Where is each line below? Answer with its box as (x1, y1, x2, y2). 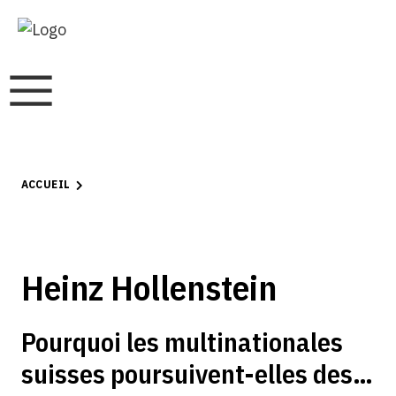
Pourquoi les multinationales (20, 324, 343, 359)
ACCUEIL (20, 178, 71, 192)
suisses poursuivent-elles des (20, 356, 353, 391)
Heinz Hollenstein (20, 264, 277, 310)
